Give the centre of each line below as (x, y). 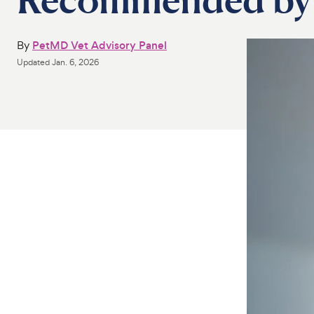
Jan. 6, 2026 (75, 62)
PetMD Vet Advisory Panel (100, 45)
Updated (34, 62)
